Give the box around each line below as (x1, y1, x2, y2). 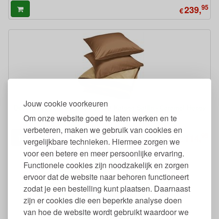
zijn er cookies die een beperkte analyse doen (23, 194, 182, 206)
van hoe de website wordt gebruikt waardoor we (23, 206, 189, 218)
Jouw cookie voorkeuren (23, 97, 108, 109)
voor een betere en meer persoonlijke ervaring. (23, 147, 184, 159)
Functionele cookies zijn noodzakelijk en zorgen (23, 159, 189, 171)
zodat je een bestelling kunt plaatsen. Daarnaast (23, 182, 190, 194)
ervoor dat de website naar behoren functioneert (23, 171, 189, 182)
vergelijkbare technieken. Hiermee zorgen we (23, 135, 180, 147)
